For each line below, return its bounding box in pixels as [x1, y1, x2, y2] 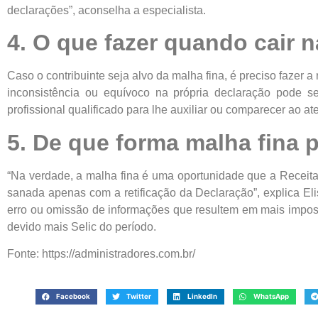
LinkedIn [187, 292, 217, 300]
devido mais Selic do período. [7, 220, 156, 233]
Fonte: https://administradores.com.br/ [7, 247, 195, 260]
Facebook [55, 292, 90, 300]
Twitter [126, 292, 151, 300]
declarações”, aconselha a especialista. [7, 4, 206, 16]
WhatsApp [253, 292, 289, 300]
